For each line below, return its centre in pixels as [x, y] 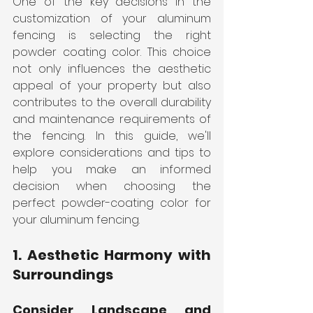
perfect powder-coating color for [112, 203]
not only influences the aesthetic [112, 68]
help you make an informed [112, 169]
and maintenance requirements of [112, 119]
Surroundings [63, 274]
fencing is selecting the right [112, 35]
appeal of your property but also [112, 85]
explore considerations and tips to [112, 152]
